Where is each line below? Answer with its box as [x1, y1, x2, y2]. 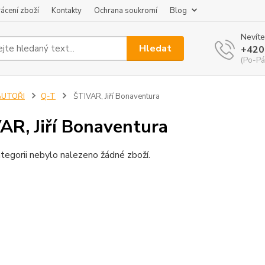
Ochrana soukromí [94, 5, 157, 16]
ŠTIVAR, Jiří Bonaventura [71, 91, 160, 102]
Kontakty [51, 5, 82, 16]
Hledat [139, 41, 172, 55]
